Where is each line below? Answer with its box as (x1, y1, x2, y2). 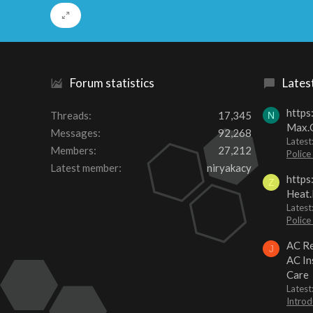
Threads (50, 109, 89, 122)
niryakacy (207, 161, 252, 175)
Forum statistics (70, 75, 154, 91)
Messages (50, 126, 98, 140)
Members (50, 144, 94, 157)
